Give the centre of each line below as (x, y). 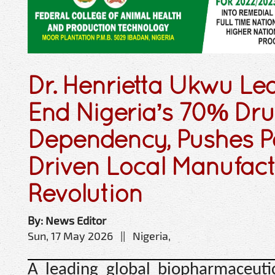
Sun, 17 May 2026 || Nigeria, (99, 235)
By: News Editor (67, 220)
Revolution (85, 193)
